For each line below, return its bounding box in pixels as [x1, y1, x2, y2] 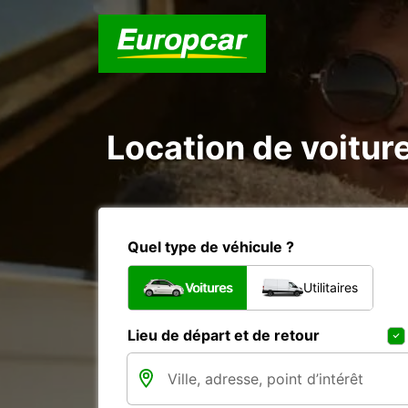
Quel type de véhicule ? [127, 238, 294, 256]
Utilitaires [303, 280, 358, 295]
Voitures [185, 280, 232, 295]
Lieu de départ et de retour [127, 326, 320, 344]
